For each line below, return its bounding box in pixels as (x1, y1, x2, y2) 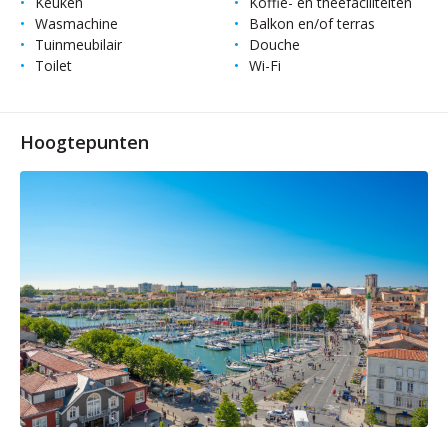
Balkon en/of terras (249, 14, 375, 33)
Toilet (35, 56, 72, 75)
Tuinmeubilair (35, 35, 122, 54)
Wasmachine (35, 14, 118, 33)
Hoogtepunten (20, 130, 149, 154)
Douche (249, 35, 300, 54)
